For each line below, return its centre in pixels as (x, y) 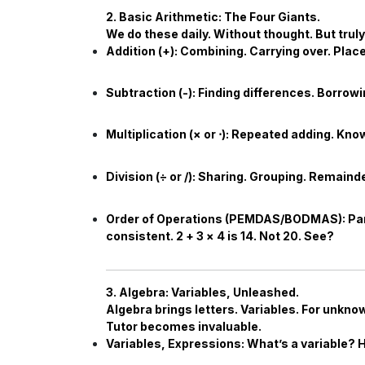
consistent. (141, 236)
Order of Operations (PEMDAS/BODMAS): (226, 219)
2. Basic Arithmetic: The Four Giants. (213, 16)
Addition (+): (142, 51)
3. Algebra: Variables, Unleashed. (202, 292)
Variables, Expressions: (175, 344)
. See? (317, 236)
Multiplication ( (150, 134)
